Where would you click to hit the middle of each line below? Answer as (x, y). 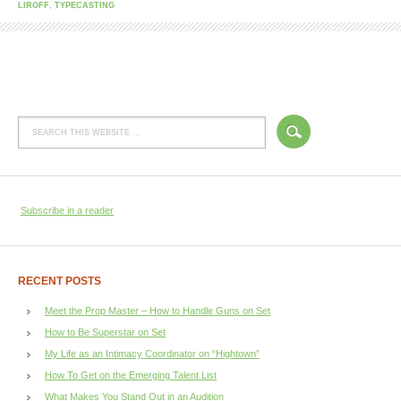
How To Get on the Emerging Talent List (131, 375)
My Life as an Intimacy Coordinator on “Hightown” (152, 354)
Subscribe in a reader (67, 210)
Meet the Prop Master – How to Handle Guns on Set (158, 311)
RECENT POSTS (60, 281)
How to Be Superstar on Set (105, 332)
